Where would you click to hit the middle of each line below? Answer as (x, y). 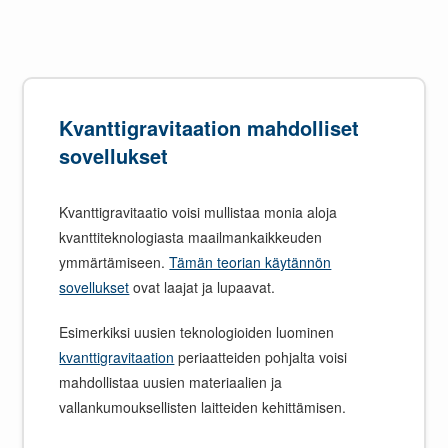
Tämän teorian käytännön (250, 261)
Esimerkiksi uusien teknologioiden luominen (197, 331)
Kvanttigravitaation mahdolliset (209, 127)
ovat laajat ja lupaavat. (202, 286)
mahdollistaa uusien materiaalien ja (171, 381)
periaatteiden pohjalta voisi (261, 356)
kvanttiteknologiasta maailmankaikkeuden (191, 236)
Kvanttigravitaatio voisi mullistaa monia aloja (198, 211)
